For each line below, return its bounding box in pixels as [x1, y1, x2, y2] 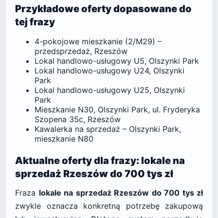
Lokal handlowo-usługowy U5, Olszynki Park [35, 56, 199, 66]
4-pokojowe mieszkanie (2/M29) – [35, 36, 162, 46]
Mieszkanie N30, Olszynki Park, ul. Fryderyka [35, 105, 200, 114]
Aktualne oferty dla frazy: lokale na [15, 155, 185, 166]
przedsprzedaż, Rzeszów [35, 46, 127, 56]
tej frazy [15, 16, 55, 28]
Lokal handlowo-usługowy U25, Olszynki [35, 85, 185, 95]
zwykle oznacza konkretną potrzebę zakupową [15, 201, 203, 211]
